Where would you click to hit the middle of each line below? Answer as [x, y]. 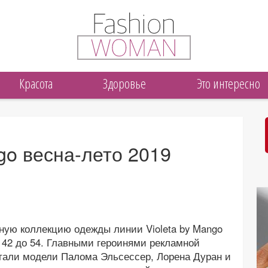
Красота [36, 83]
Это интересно [228, 83]
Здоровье [125, 83]
